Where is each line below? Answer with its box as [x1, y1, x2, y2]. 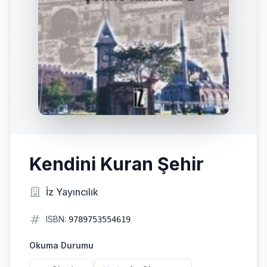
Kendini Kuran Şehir [29, 153, 204, 175]
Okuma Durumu [29, 240, 94, 250]
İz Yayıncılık [46, 186, 98, 198]
